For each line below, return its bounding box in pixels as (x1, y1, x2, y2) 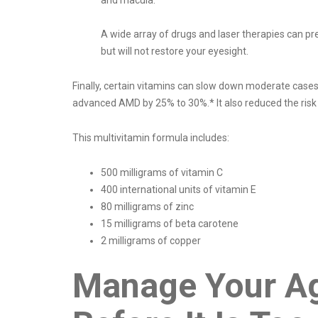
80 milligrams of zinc (101, 201, 194, 213)
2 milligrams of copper (101, 235, 203, 247)
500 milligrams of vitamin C (101, 167, 223, 179)
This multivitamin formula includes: (72, 132, 229, 144)
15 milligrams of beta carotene (101, 218, 238, 230)
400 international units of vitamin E (101, 184, 256, 196)
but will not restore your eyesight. (101, 45, 251, 57)
